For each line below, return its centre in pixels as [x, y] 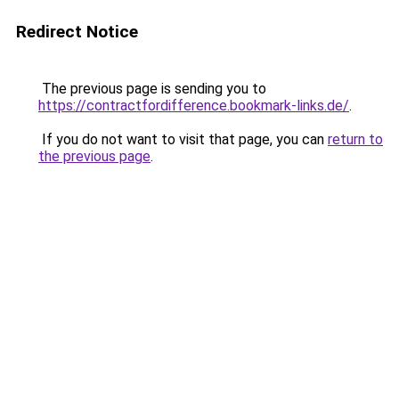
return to [355, 139]
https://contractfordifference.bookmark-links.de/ [194, 106]
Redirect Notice [77, 32]
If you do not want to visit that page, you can [183, 139]
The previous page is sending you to [152, 89]
